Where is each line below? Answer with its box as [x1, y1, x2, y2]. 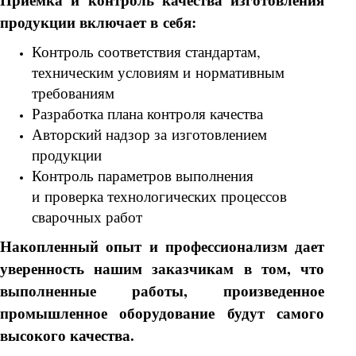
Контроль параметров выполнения [32, 165, 253, 186]
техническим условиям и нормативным [32, 62, 284, 83]
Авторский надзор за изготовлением [32, 124, 267, 145]
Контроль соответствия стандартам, [32, 41, 261, 62]
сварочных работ [32, 207, 142, 227]
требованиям [32, 83, 114, 103]
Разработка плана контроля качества [32, 103, 263, 124]
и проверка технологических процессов [32, 186, 287, 207]
